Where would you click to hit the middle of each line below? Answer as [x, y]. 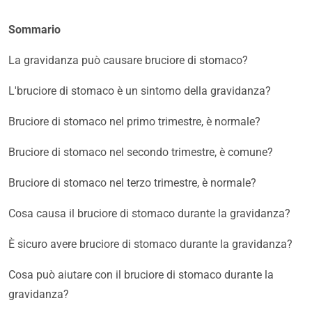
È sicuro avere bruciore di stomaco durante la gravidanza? [150, 244]
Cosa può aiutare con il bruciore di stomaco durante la [141, 275]
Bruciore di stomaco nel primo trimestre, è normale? [134, 122]
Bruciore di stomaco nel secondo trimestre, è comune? [141, 153]
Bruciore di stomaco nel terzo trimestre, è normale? [132, 183]
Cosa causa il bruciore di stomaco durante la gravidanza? [149, 214]
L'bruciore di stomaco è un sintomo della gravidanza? [140, 91]
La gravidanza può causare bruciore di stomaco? [128, 61]
